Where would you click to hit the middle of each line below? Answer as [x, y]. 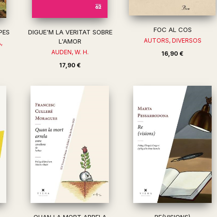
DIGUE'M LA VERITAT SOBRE [70, 32]
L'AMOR [70, 41]
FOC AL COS [172, 30]
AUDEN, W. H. [70, 52]
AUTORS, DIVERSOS [172, 40]
